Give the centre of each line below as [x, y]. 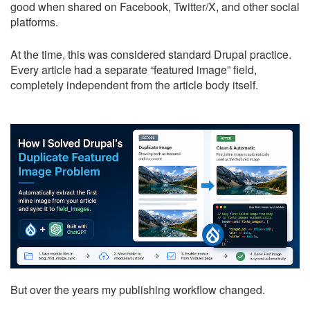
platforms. [34, 22]
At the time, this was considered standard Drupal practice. [151, 54]
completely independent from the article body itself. [134, 85]
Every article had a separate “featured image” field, [134, 70]
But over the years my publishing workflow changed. [138, 290]
